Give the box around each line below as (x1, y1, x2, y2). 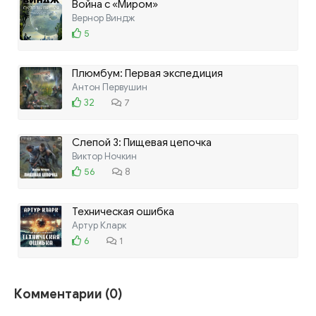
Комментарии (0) (14, 286, 123, 303)
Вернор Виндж (72, 12, 135, 25)
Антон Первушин (72, 81, 147, 94)
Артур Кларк (72, 219, 126, 232)
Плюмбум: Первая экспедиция (72, 67, 223, 80)
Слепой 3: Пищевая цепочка (72, 136, 212, 150)
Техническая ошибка (72, 205, 174, 219)
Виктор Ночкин (72, 150, 137, 163)
